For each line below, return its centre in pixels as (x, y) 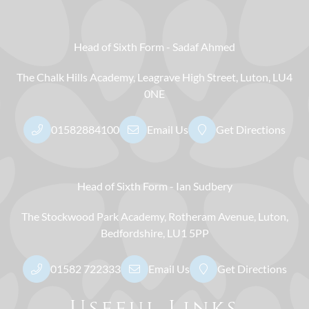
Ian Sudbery (204, 186)
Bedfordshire (131, 232)
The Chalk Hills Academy (75, 77)
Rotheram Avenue (211, 216)
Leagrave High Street (187, 77)
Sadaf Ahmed (204, 46)
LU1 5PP (188, 232)
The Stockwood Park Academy (92, 216)
